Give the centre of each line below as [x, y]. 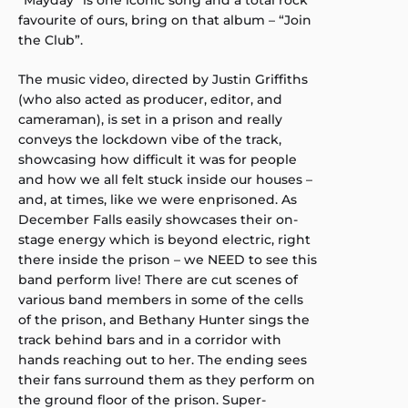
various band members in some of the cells [161, 299]
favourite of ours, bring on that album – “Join [165, 20]
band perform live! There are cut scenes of [158, 279]
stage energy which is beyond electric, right [164, 239]
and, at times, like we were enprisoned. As [158, 199]
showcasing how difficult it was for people [158, 159]
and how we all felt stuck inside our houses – [165, 179]
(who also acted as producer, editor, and [150, 99]
